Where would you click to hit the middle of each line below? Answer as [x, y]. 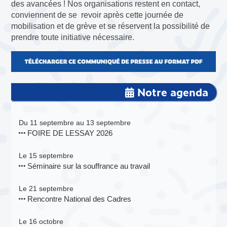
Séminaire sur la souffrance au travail [88, 166]
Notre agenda [171, 92]
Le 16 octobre [41, 222]
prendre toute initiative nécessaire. [73, 37]
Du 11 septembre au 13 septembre [75, 123]
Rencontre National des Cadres [79, 199]
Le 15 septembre [46, 156]
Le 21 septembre [46, 189]
